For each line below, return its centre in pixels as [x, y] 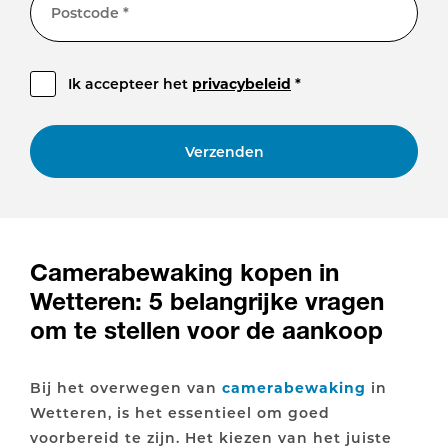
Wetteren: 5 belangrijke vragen [207, 300]
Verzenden [224, 151]
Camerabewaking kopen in [184, 271]
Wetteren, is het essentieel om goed [180, 412]
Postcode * [90, 12]
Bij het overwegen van [126, 387]
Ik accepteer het [130, 84]
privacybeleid [241, 84]
